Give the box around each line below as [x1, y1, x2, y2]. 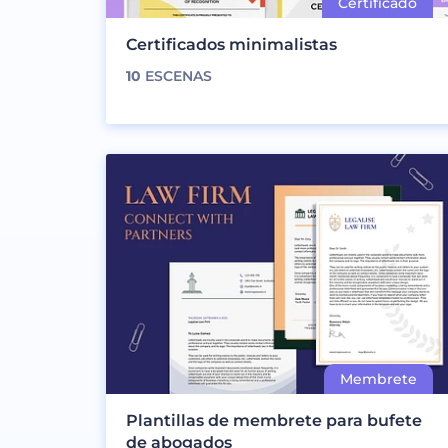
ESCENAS [141, 66, 213, 85]
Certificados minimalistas [126, 34, 338, 54]
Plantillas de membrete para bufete [126, 410, 423, 430]
